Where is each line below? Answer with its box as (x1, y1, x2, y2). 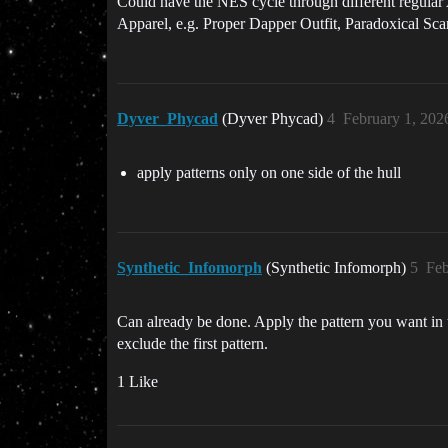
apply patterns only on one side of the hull (137, 164, 401, 182)
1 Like (117, 373, 158, 391)
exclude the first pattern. (117, 335, 268, 353)
